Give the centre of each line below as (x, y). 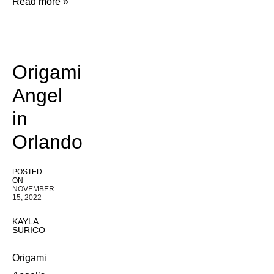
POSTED (27, 172)
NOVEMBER (33, 189)
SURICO (29, 230)
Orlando (47, 142)
